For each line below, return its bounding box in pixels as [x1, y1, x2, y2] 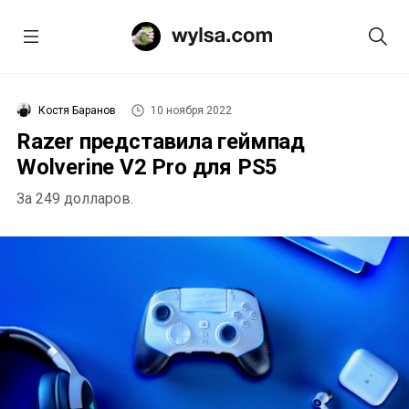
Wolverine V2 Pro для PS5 [16, 154, 278, 180]
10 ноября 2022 [151, 104, 232, 117]
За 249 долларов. [16, 190, 133, 207]
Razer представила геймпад [16, 129, 305, 154]
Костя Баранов [38, 104, 116, 117]
